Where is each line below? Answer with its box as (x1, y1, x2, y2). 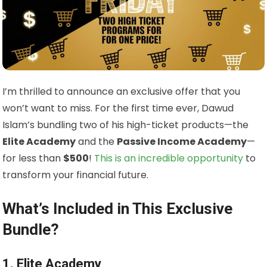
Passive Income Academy (117, 135, 247, 149)
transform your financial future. (2, 168, 149, 182)
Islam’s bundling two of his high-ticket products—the (2, 118, 249, 132)
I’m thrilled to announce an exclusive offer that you (2, 85, 241, 99)
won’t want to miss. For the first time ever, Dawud (2, 101, 234, 116)
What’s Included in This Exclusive (2, 200, 233, 218)
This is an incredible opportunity (94, 151, 244, 166)
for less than (2, 151, 64, 166)
